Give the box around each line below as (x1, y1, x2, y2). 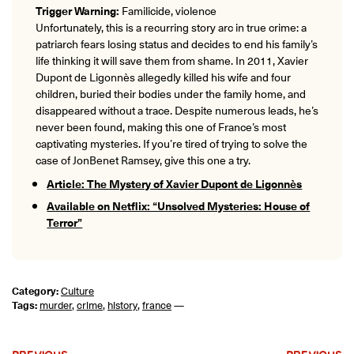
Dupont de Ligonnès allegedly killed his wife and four (36, 67, 291, 85)
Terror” (47, 213, 83, 231)
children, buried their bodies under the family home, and (36, 84, 306, 102)
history (107, 297, 137, 313)
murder (40, 297, 72, 313)
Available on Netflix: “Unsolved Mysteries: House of (47, 196, 311, 214)
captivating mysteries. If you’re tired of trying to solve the (36, 134, 307, 152)
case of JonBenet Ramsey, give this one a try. (36, 150, 250, 168)
